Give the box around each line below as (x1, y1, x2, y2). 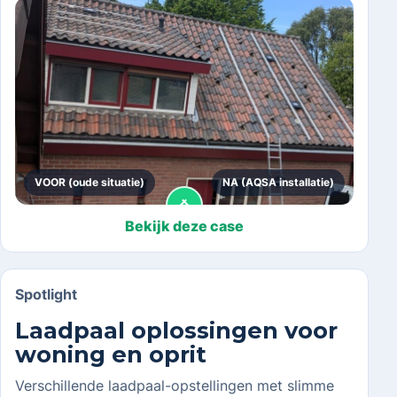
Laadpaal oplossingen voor (15, 315, 338, 344)
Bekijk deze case (125, 216, 244, 235)
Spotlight (15, 284, 77, 303)
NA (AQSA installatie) (222, 175, 334, 189)
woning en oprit (15, 339, 206, 368)
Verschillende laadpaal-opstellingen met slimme (15, 376, 334, 394)
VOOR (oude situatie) (35, 175, 144, 189)
